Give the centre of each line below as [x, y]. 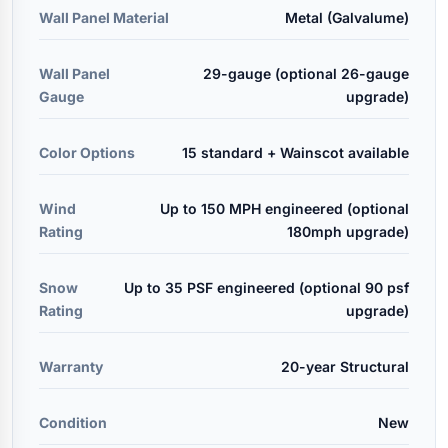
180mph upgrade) [348, 231]
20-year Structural [345, 366]
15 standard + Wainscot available [295, 152]
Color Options [87, 152]
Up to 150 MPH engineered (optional [284, 208]
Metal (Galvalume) [347, 17]
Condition [73, 422]
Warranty [71, 366]
